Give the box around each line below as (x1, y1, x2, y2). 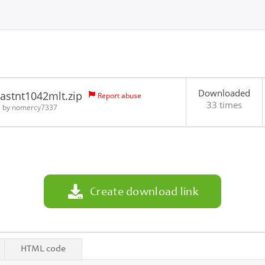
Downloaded (198, 87, 250, 99)
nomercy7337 (12, 102, 57, 112)
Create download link (90, 187, 199, 199)
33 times (206, 99, 242, 111)
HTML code (21, 244, 66, 254)
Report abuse (98, 91, 141, 101)
